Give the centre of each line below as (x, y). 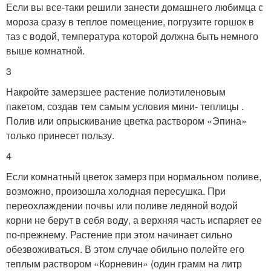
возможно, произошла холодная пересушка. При (116, 191)
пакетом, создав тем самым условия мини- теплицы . (125, 106)
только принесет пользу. (60, 135)
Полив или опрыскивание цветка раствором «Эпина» (126, 120)
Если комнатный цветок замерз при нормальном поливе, (134, 176)
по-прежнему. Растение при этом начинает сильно (119, 234)
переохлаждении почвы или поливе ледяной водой (122, 205)
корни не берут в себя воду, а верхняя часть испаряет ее (134, 220)
